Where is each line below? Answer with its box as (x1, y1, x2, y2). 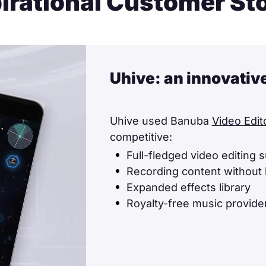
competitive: (109, 131, 172, 143)
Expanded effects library (126, 181, 251, 194)
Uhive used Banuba (109, 115, 212, 127)
